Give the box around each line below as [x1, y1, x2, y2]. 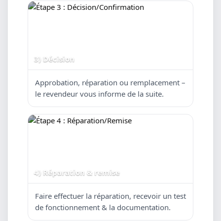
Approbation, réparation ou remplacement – [35, 77, 185, 87]
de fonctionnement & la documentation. [35, 202, 171, 212]
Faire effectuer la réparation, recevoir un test [35, 191, 186, 201]
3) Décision [34, 54, 74, 64]
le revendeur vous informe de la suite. [35, 89, 164, 99]
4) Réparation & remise [34, 167, 120, 177]
